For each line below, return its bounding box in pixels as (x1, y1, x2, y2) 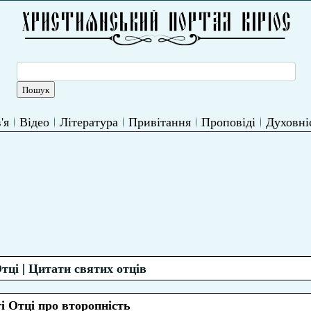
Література (60, 113, 118, 130)
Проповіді (201, 113, 255, 130)
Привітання (128, 113, 191, 130)
